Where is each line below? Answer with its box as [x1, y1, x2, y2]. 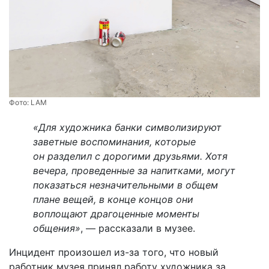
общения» [33, 222, 80, 235]
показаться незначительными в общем [33, 179, 218, 192]
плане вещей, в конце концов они [33, 193, 193, 206]
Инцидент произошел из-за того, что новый [9, 246, 219, 259]
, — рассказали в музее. [80, 222, 195, 235]
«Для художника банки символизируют [33, 121, 222, 134]
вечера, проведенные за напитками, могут [33, 165, 235, 177]
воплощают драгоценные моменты [33, 208, 199, 220]
